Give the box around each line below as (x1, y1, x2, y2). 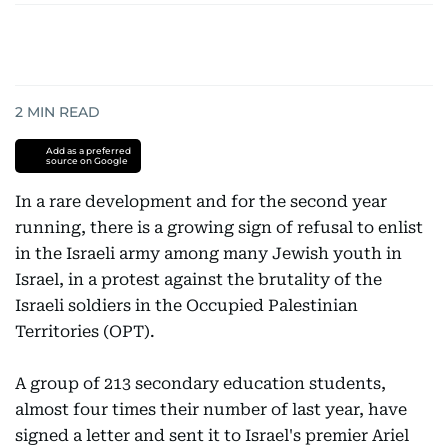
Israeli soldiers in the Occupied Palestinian (15, 296, 358, 315)
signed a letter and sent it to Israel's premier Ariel (15, 426, 409, 445)
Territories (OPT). (15, 322, 155, 341)
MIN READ (23, 103, 100, 121)
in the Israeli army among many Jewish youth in (15, 244, 402, 263)
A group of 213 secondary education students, (15, 374, 386, 393)
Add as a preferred (45, 145, 131, 156)
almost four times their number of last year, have (15, 400, 407, 419)
